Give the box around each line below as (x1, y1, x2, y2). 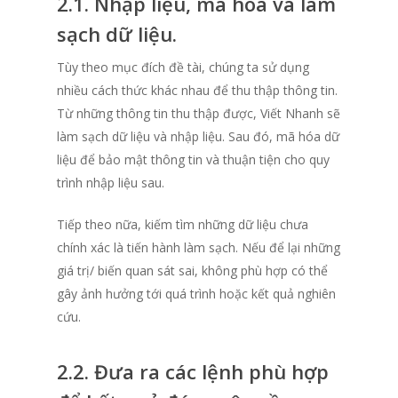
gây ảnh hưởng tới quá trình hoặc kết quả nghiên (57, 285, 336, 303)
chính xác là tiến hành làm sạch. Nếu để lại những (57, 239, 340, 257)
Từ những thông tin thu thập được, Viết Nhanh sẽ (57, 105, 340, 123)
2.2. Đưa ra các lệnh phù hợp (57, 358, 329, 386)
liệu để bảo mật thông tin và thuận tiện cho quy (57, 151, 330, 169)
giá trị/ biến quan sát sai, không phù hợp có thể (57, 262, 328, 280)
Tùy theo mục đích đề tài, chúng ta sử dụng (57, 59, 309, 76)
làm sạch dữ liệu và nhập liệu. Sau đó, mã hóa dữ (57, 128, 339, 146)
